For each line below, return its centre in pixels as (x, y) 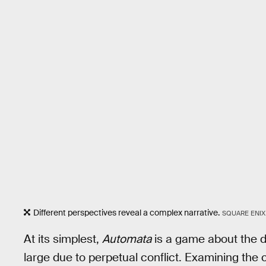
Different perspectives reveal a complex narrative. (126, 213)
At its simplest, (63, 239)
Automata (127, 239)
